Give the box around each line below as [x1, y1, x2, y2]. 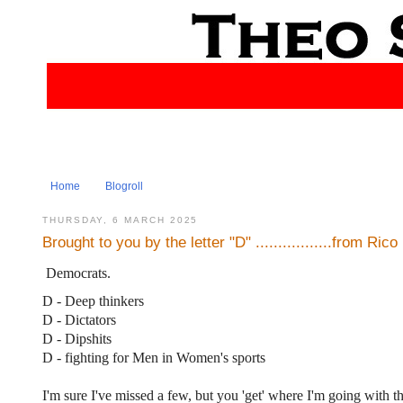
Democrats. [46, 265, 111, 282]
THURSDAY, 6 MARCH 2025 [42, 214, 199, 225]
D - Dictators [42, 311, 116, 327]
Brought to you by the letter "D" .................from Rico [42, 233, 398, 252]
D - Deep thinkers [42, 292, 144, 309]
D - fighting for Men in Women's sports [42, 349, 265, 365]
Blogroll [105, 180, 143, 193]
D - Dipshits [42, 330, 112, 346]
